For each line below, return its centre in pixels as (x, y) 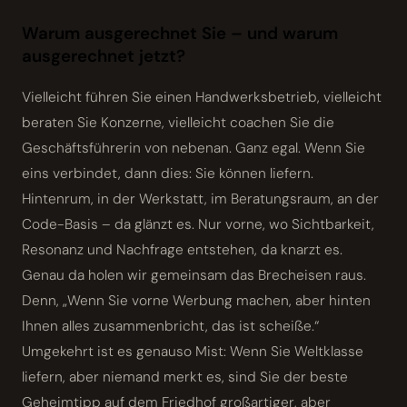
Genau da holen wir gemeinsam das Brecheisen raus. (194, 275)
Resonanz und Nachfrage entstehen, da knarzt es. (182, 249)
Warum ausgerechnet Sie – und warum (180, 34)
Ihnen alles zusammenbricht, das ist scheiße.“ (170, 326)
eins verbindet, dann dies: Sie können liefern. (168, 173)
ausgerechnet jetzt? (104, 56)
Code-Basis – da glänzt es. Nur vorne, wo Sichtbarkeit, (198, 224)
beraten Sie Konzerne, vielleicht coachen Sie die (178, 122)
